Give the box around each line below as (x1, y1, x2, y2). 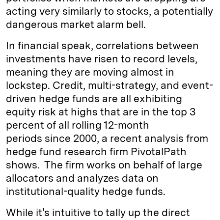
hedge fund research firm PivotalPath (6, 145, 187, 158)
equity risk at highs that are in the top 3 (6, 106, 195, 118)
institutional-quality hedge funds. (6, 185, 165, 198)
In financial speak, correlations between (6, 39, 199, 52)
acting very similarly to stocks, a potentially (6, 5, 213, 18)
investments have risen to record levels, (6, 53, 197, 65)
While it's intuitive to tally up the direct (6, 206, 190, 219)
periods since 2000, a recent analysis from (6, 132, 208, 145)
